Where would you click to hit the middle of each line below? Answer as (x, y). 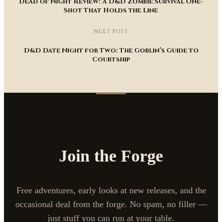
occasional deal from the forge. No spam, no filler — (111, 204)
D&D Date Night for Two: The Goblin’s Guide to (111, 50)
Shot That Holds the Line (111, 11)
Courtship (111, 59)
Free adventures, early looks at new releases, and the (111, 191)
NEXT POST (111, 31)
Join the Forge (111, 156)
